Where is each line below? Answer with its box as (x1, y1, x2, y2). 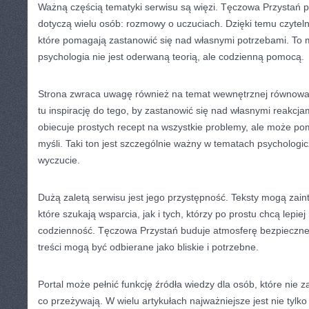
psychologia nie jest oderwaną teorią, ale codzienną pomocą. (38, 51, 304, 62)
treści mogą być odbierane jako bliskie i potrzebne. (38, 241, 259, 252)
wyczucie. (38, 154, 80, 166)
